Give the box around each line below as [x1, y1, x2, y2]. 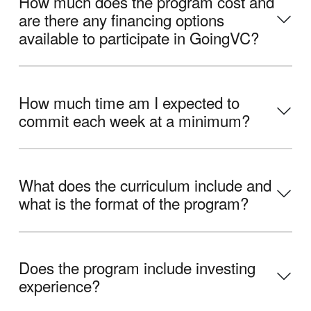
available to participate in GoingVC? [19, 26, 259, 49]
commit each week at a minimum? [19, 108, 250, 131]
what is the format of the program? [19, 191, 249, 214]
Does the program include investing [19, 256, 255, 279]
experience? [19, 274, 100, 297]
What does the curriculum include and [19, 173, 271, 196]
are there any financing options [19, 8, 224, 31]
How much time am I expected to [19, 90, 239, 113]
